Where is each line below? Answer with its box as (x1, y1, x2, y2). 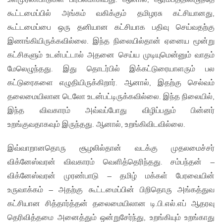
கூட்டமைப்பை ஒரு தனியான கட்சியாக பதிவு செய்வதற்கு (7, 23, 215, 33)
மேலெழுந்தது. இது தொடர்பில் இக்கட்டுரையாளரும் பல (7, 64, 215, 74)
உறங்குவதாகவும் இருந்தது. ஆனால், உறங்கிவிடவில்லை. (7, 120, 185, 130)
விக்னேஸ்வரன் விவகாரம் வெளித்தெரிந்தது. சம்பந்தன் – (7, 158, 215, 167)
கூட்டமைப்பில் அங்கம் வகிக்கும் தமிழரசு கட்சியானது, (7, 9, 215, 19)
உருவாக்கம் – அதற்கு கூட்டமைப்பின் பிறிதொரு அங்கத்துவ (7, 185, 215, 195)
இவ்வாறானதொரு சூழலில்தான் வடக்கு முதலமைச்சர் (7, 144, 215, 154)
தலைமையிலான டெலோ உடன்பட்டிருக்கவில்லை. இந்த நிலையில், (7, 92, 215, 102)
